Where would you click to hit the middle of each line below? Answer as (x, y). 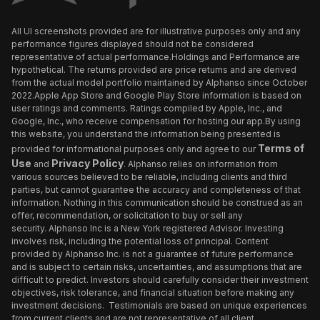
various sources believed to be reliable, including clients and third (149, 177)
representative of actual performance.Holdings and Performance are (156, 57)
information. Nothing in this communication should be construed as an (157, 203)
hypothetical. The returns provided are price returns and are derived (154, 70)
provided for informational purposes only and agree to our (135, 149)
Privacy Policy (87, 164)
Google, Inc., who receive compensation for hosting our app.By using (156, 121)
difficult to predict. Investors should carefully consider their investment (160, 280)
